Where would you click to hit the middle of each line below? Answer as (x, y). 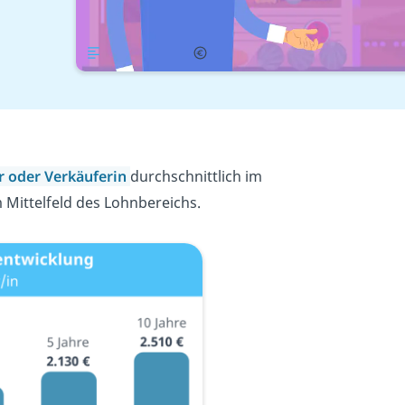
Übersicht (140, 52)
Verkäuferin (85, 176)
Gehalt (236, 52)
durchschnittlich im (196, 176)
